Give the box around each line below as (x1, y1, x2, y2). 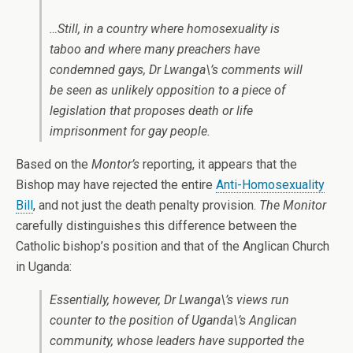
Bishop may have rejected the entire (16, 177, 216, 192)
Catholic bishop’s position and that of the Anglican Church (16, 239, 329, 254)
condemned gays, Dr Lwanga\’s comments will (50, 62, 303, 77)
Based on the (16, 157, 91, 172)
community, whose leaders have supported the (50, 333, 304, 348)
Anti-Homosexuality (216, 177, 325, 192)
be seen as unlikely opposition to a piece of (50, 83, 285, 98)
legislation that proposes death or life (50, 103, 253, 118)
